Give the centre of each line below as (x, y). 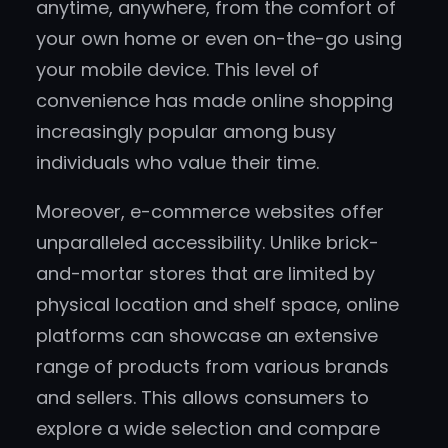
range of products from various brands (212, 367)
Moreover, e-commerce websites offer (210, 212)
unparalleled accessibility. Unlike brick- (207, 243)
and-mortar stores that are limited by (205, 274)
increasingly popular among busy (186, 132)
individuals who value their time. (177, 163)
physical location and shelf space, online (217, 305)
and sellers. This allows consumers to (202, 398)
